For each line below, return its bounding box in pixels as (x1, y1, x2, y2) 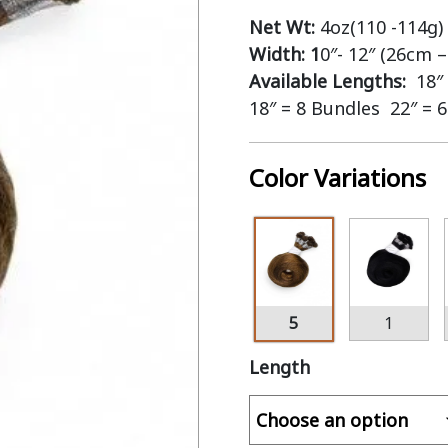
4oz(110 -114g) (319, 15, 443, 39)
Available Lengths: (248, 69, 416, 93)
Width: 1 (248, 42, 320, 66)
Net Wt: (248, 15, 320, 39)
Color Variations (248, 161, 426, 194)
